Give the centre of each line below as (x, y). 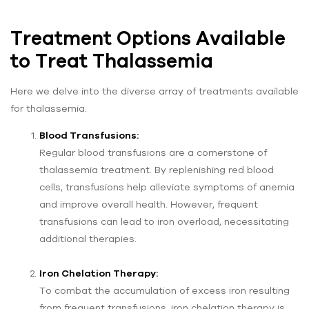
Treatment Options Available (148, 38)
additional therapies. (88, 238)
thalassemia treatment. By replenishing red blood (157, 169)
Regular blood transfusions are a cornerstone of (153, 152)
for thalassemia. (49, 108)
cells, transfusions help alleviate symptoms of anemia (167, 187)
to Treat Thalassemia (112, 60)
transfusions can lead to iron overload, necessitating (164, 221)
